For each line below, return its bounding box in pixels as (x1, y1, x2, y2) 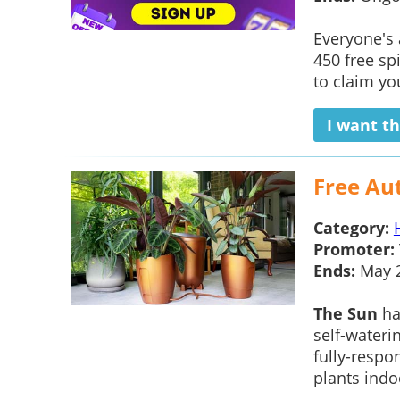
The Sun (312, 303, 378, 325)
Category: (312, 217, 389, 239)
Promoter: (312, 238, 395, 261)
